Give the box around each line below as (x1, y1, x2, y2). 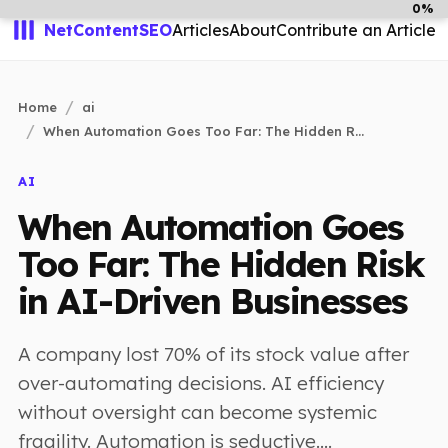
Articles (172, 20, 229, 40)
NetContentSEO (44, 20, 172, 40)
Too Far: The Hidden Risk (18, 242, 425, 286)
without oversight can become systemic (18, 400, 377, 424)
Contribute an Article (276, 20, 436, 40)
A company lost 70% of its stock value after (18, 342, 409, 366)
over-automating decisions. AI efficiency (18, 371, 384, 395)
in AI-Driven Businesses (18, 279, 408, 323)
